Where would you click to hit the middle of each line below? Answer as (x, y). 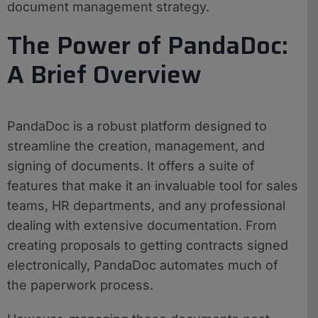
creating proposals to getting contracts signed (148, 245)
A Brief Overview (104, 74)
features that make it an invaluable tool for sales (153, 185)
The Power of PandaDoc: (148, 45)
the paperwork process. (80, 285)
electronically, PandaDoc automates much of (143, 265)
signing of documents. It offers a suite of (131, 165)
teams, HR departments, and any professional (146, 205)
